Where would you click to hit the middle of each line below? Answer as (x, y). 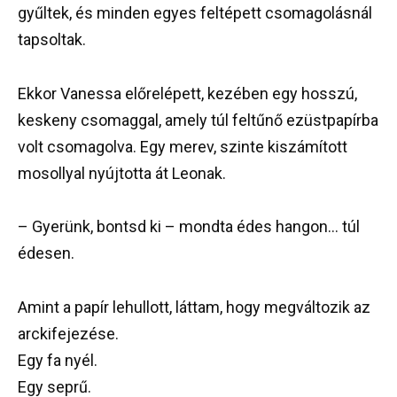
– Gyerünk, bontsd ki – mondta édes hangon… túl (189, 227)
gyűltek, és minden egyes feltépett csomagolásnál (195, 12)
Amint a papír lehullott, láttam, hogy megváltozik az (194, 307)
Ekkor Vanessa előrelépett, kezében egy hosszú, (187, 93)
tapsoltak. (52, 39)
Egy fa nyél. (58, 360)
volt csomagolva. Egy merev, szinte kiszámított (183, 146)
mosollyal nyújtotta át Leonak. (122, 173)
